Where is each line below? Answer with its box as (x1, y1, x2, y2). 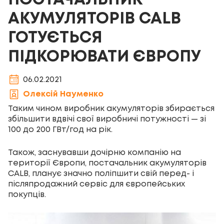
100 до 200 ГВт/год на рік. (8, 126, 112, 133)
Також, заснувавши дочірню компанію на (8, 149, 181, 156)
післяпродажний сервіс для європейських (8, 180, 185, 188)
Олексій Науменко (23, 90, 103, 98)
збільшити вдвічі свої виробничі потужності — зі (8, 115, 206, 123)
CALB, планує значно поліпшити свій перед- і (8, 170, 194, 177)
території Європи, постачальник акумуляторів (8, 159, 206, 167)
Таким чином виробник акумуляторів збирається (8, 105, 214, 112)
